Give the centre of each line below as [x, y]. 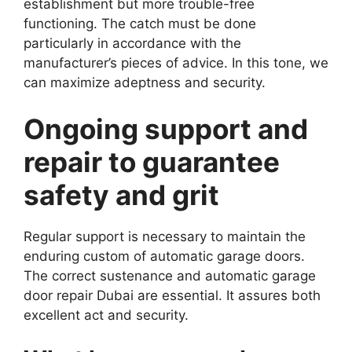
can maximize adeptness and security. [145, 82]
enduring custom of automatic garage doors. [164, 256]
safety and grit [121, 195]
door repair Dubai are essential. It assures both [172, 295]
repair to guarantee [152, 162]
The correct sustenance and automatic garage [170, 276]
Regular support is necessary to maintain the [165, 236]
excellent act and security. [106, 315]
